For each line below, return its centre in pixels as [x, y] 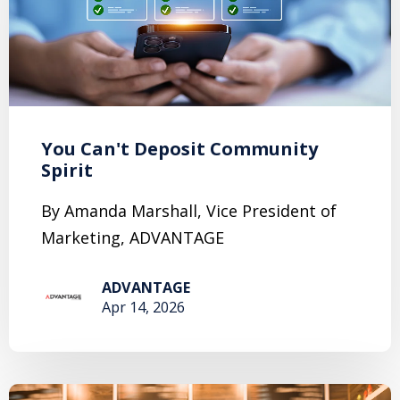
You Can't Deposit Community [179, 148]
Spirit [67, 170]
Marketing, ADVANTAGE [133, 237]
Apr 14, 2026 [143, 307]
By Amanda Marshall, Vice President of [189, 210]
